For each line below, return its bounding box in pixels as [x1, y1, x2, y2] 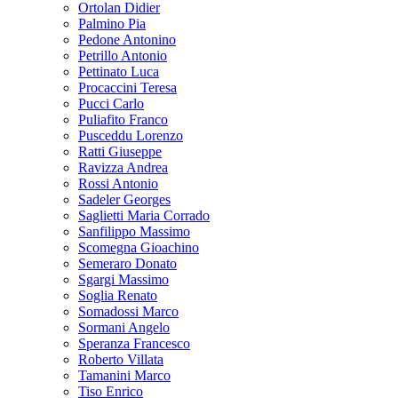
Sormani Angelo [78, 320, 170, 335]
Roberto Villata [78, 352, 163, 367]
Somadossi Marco [78, 304, 179, 319]
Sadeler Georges [78, 192, 171, 207]
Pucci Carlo [78, 96, 144, 111]
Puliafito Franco [78, 112, 168, 127]
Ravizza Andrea [78, 160, 168, 175]
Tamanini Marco [78, 368, 171, 383]
